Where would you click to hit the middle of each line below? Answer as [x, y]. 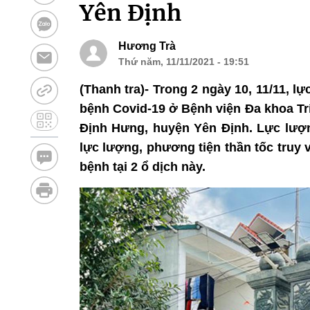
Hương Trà [147, 46]
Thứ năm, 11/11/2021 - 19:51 [183, 61]
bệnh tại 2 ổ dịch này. [142, 166]
